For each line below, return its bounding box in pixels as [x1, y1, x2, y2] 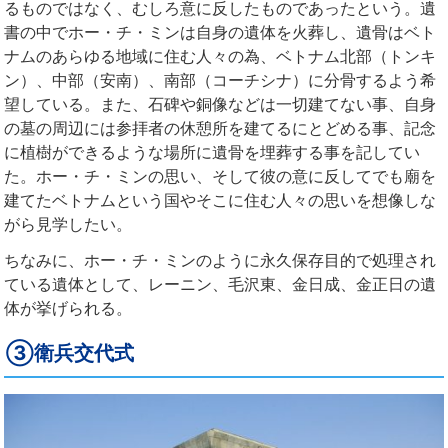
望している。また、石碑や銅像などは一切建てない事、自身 [4, 93, 436, 114]
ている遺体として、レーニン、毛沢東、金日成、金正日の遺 [4, 273, 436, 294]
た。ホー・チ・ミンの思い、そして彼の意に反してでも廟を [4, 165, 436, 186]
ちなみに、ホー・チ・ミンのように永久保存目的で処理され [4, 249, 436, 270]
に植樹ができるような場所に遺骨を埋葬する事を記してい [4, 141, 420, 162]
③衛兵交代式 [6, 340, 134, 365]
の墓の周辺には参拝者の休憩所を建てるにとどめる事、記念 [4, 117, 436, 138]
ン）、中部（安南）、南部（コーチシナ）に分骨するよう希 [4, 69, 436, 90]
